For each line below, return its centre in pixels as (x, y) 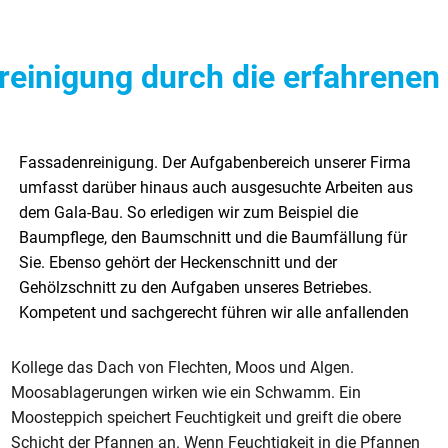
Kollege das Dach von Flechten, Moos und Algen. (183, 368)
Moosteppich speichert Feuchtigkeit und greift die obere (206, 418)
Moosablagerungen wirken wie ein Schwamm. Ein (186, 393)
